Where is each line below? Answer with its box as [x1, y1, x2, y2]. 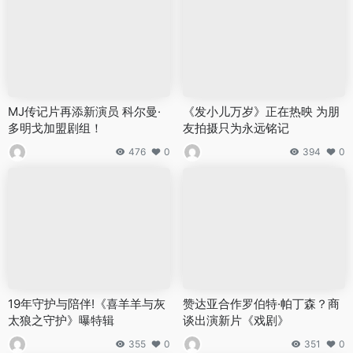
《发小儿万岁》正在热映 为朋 [183, 103, 340, 119]
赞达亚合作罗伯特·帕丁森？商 [183, 296, 340, 311]
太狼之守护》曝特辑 [8, 313, 114, 328]
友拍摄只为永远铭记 [183, 120, 289, 136]
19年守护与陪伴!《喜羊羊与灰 [8, 296, 165, 311]
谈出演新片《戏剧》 [183, 313, 289, 328]
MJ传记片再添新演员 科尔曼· [8, 103, 161, 119]
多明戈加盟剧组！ [8, 120, 102, 136]
